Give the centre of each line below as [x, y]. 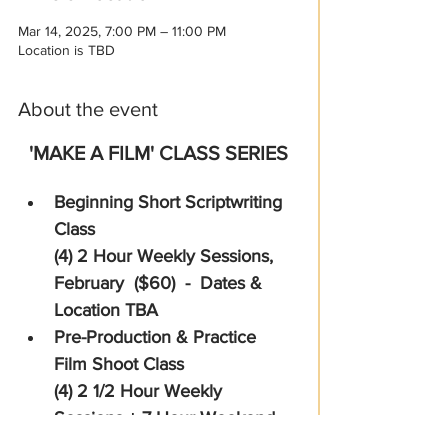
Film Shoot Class [121, 364]
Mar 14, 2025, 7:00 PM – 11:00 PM [122, 31]
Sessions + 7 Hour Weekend [167, 418]
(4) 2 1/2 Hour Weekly [140, 391]
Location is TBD [66, 50]
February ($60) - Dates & [160, 283]
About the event [88, 109]
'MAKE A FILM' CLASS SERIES [158, 153]
